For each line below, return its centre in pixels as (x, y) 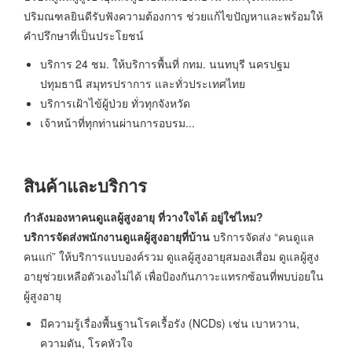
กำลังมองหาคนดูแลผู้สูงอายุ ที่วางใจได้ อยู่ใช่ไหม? (143, 216)
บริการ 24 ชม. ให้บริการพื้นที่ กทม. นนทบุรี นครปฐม (165, 63)
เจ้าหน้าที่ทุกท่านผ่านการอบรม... (117, 122)
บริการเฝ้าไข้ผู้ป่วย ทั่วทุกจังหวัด (115, 103)
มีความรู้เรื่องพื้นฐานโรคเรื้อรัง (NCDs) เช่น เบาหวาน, (170, 323)
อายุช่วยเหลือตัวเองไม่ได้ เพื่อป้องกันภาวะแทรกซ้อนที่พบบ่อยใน (174, 275)
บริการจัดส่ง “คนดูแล (262, 236)
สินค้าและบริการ (85, 186)
